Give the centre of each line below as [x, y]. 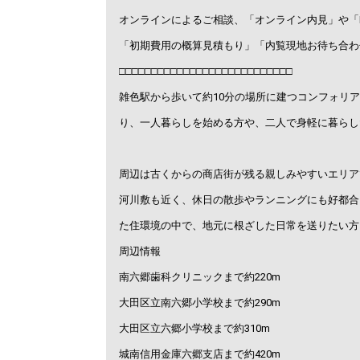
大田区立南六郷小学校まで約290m [200, 303]
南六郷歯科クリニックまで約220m [200, 277]
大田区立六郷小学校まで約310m [194, 329]
